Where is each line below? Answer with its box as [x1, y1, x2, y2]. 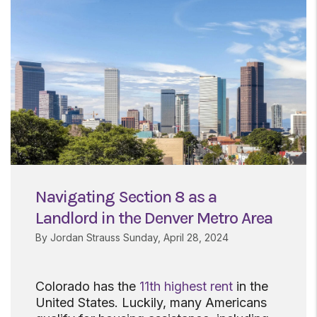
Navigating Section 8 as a [35, 187, 217, 207]
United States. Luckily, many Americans [35, 295, 267, 311]
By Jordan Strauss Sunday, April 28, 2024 [35, 231, 229, 244]
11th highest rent [139, 279, 233, 294]
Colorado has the [35, 279, 139, 294]
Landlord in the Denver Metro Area [35, 208, 272, 229]
